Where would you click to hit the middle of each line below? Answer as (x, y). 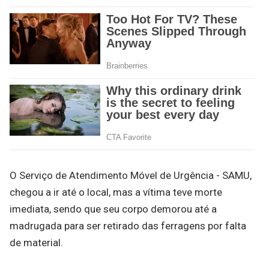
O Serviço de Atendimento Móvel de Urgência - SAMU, (131, 175)
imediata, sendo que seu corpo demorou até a (113, 209)
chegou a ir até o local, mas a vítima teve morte (116, 192)
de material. (36, 243)
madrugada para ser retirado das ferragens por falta (128, 226)
